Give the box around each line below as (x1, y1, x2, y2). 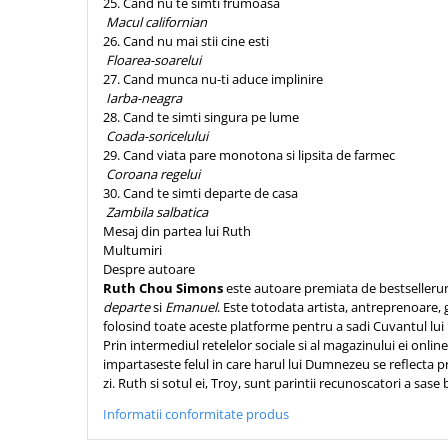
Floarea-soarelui (106, 51, 201, 69)
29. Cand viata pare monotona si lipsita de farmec (103, 146, 395, 164)
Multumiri (103, 241, 165, 259)
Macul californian (106, 13, 207, 31)
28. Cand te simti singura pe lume (103, 108, 299, 126)
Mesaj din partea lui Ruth (103, 222, 251, 240)
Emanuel (165, 298, 217, 316)
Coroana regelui (106, 165, 200, 183)
